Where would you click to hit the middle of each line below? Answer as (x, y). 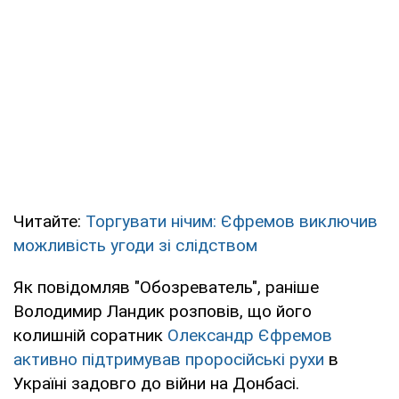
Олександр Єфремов (250, 335)
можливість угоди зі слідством (135, 245)
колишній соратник (90, 335)
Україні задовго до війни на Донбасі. (156, 383)
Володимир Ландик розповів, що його (163, 311)
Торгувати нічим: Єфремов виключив (232, 221)
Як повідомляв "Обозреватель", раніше (166, 287)
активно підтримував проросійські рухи (169, 359)
